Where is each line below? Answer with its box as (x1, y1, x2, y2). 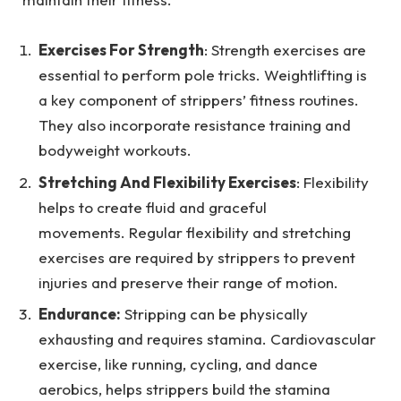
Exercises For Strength (38, 40, 204, 60)
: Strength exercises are (204, 40, 366, 60)
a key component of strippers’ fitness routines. (38, 90, 359, 110)
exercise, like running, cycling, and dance (38, 354, 318, 373)
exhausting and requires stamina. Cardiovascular (38, 328, 376, 348)
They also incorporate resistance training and (38, 115, 351, 135)
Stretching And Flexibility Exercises (38, 172, 296, 192)
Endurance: (38, 303, 121, 323)
